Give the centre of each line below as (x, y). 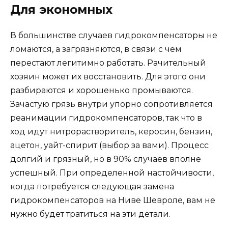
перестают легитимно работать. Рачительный (108, 63)
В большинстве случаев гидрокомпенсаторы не (114, 36)
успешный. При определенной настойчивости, (112, 173)
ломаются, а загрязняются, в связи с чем (96, 49)
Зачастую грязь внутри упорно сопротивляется (111, 104)
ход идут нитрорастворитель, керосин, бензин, (111, 132)
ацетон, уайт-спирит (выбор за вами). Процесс (109, 146)
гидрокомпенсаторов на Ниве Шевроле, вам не (113, 201)
